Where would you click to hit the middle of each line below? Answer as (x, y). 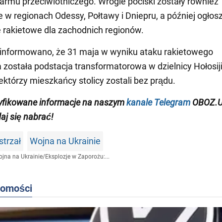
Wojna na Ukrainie (65, 141)
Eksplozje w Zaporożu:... (77, 156)
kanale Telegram (158, 102)
